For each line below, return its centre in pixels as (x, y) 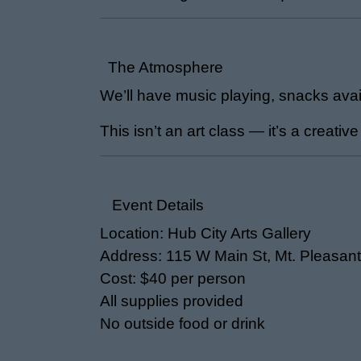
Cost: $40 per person (173, 278)
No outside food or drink (183, 324)
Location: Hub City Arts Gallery (205, 233)
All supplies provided (172, 301)
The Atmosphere (162, 67)
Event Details (152, 205)
